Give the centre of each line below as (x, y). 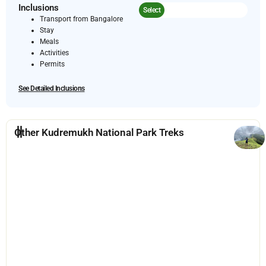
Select (152, 10)
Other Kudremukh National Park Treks (99, 132)
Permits (52, 64)
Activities (54, 53)
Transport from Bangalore (81, 19)
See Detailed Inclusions (52, 88)
